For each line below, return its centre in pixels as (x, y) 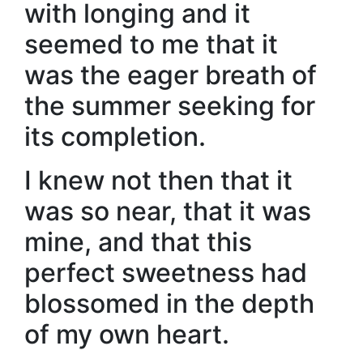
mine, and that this (138, 242)
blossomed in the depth (169, 303)
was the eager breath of (171, 75)
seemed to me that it (151, 44)
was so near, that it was (168, 211)
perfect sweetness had (166, 273)
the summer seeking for (170, 106)
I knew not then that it (158, 180)
